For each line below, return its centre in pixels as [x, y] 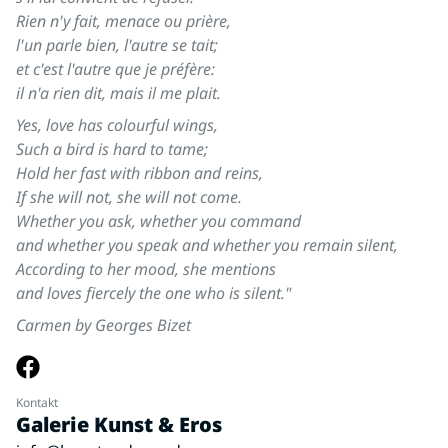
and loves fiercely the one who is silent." [153, 293]
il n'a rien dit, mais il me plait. [118, 93]
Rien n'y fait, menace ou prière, [123, 21]
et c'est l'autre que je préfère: [115, 69]
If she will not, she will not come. [129, 197]
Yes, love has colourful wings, [117, 125]
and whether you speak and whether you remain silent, [207, 245]
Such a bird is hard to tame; [112, 149]
